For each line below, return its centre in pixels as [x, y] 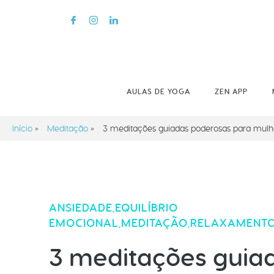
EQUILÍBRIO [146, 207]
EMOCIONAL [84, 223]
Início [22, 128]
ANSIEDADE [81, 207]
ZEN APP [231, 92]
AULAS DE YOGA [158, 92]
